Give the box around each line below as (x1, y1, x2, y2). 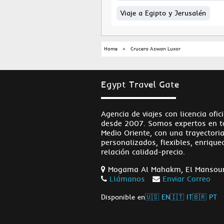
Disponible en (101, 192, 145, 201)
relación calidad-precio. (101, 147, 185, 156)
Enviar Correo (162, 174, 210, 183)
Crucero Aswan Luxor (130, 45, 180, 52)
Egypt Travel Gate (101, 78, 179, 90)
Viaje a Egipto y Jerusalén (120, 8, 206, 17)
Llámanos (109, 174, 145, 183)
